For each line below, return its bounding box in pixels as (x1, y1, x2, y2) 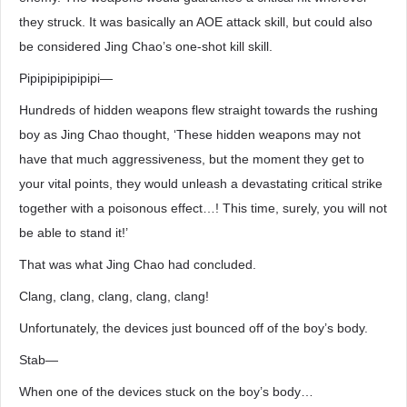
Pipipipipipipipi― (19, 71, 113, 85)
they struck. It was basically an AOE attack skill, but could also (19, 15, 372, 29)
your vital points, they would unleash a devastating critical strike (19, 176, 382, 191)
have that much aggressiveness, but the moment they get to (19, 152, 364, 166)
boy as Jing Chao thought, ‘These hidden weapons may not (19, 127, 361, 142)
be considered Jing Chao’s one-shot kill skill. (19, 39, 273, 54)
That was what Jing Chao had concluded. (19, 257, 256, 272)
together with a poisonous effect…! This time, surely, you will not (19, 201, 387, 215)
